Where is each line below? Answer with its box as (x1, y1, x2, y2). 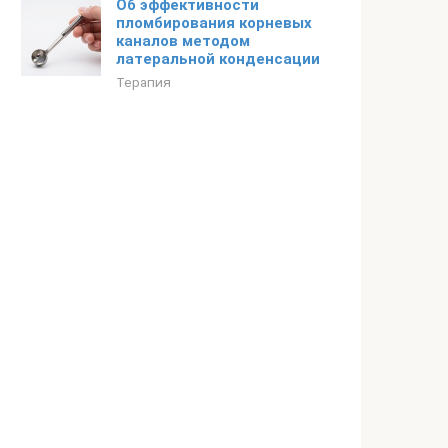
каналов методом (116, 32, 250, 50)
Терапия (116, 74, 171, 90)
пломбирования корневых (116, 14, 312, 32)
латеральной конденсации (116, 50, 320, 68)
